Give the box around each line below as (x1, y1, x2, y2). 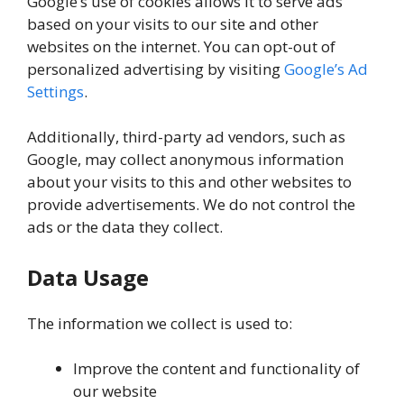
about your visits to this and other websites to (27, 171, 352, 192)
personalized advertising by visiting (27, 58, 284, 79)
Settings (27, 80, 84, 102)
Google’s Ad (284, 58, 368, 79)
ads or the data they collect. (27, 216, 223, 237)
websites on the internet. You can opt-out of (27, 35, 335, 57)
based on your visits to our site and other (27, 13, 318, 34)
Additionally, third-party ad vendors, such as (27, 126, 345, 147)
